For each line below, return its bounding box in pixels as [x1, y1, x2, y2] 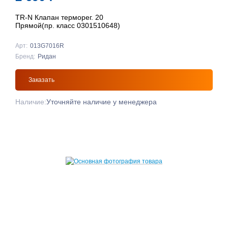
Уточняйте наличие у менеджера [46, 98, 157, 106]
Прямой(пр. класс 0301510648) [15, 21, 120, 30]
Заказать [28, 76, 54, 84]
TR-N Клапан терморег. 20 [15, 13, 103, 22]
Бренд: [15, 53, 35, 61]
